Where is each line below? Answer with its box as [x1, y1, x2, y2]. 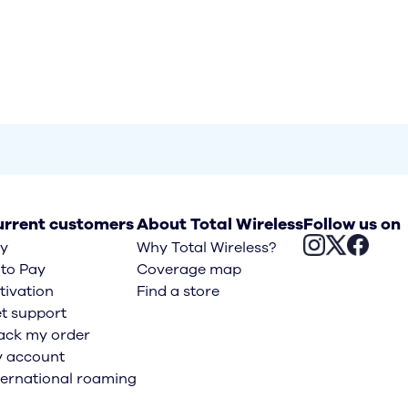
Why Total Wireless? [136, 238, 276, 258]
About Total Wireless [136, 213, 303, 235]
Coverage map [136, 260, 241, 280]
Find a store [136, 281, 219, 301]
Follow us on [302, 213, 401, 235]
